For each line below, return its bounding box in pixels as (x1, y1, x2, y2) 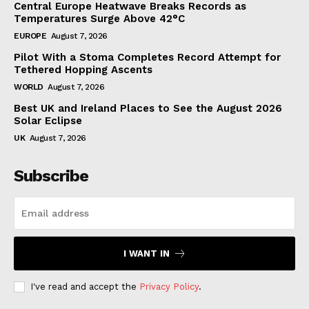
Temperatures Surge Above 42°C (14, 12, 185, 25)
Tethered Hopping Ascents (14, 63, 152, 76)
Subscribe (14, 166, 88, 186)
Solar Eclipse (14, 114, 82, 127)
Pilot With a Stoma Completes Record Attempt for (14, 50, 281, 63)
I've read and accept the (30, 281, 139, 292)
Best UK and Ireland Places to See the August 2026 (14, 101, 282, 114)
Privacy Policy (139, 281, 199, 292)
